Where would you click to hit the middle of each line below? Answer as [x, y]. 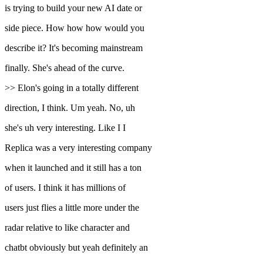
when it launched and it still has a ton [73, 168]
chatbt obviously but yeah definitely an [76, 248]
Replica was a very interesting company [78, 148]
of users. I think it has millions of [65, 188]
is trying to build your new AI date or [73, 8]
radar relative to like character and [67, 228]
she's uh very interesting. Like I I [65, 128]
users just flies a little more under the [72, 208]
